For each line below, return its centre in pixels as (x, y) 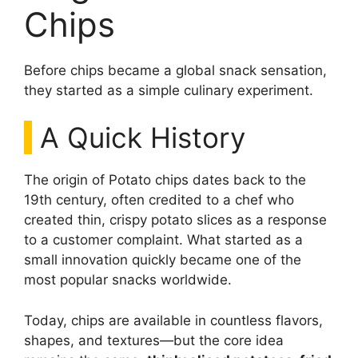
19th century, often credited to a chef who (159, 200)
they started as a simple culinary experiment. (169, 90)
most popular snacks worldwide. (128, 280)
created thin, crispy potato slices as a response (175, 220)
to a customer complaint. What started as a (163, 240)
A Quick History (143, 138)
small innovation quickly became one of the (163, 260)
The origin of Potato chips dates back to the (165, 180)
